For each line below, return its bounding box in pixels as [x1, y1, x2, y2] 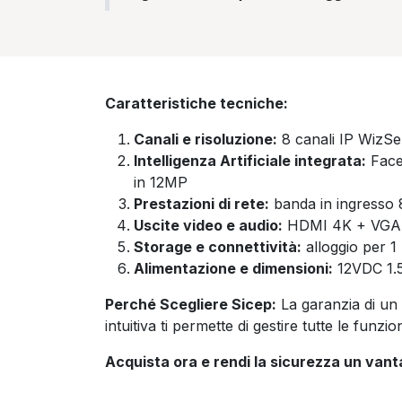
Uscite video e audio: [134, 215, 283, 234]
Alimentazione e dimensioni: [134, 258, 333, 277]
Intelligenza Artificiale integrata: [134, 151, 366, 170]
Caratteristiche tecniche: [105, 93, 288, 112]
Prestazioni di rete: [134, 194, 269, 213]
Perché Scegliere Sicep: [105, 294, 276, 313]
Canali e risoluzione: [134, 129, 277, 148]
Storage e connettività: [134, 237, 301, 256]
